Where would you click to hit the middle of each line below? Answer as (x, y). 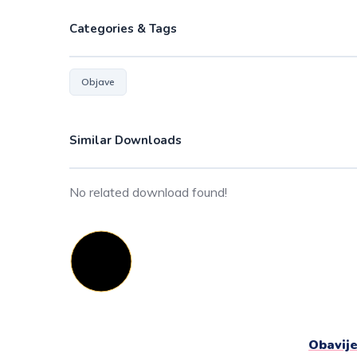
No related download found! (148, 192)
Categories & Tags (123, 28)
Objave (98, 81)
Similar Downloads (126, 140)
